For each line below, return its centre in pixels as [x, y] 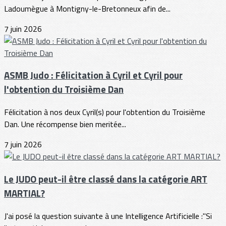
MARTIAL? [24, 193]
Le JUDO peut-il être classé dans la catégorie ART [106, 179]
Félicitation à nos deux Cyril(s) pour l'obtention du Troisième [105, 112]
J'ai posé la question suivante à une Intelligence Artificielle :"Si [108, 216]
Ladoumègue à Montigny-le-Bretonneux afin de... [87, 8]
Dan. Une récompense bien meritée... [65, 124]
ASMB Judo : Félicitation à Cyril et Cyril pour [93, 75]
